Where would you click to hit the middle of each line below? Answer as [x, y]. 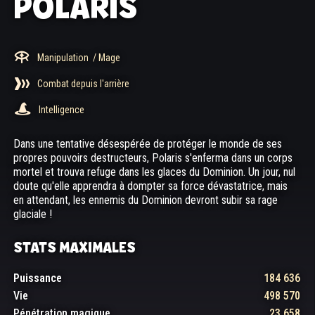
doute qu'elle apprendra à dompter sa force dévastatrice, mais [150, 186]
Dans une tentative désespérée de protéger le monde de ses [148, 144]
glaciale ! [33, 214]
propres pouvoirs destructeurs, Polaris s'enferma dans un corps [153, 158]
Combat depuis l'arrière [83, 83]
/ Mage [107, 57]
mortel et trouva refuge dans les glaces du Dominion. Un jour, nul [154, 172]
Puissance [38, 278]
